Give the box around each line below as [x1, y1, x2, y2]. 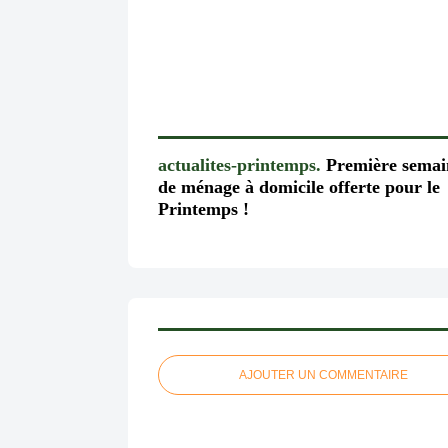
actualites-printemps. [158, 154, 321, 175]
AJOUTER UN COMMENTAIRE [238, 368, 408, 383]
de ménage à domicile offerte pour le [158, 176, 440, 197]
